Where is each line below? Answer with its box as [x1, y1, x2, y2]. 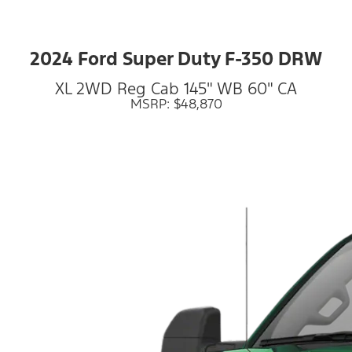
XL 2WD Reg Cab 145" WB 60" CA [55, 78, 297, 99]
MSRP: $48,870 [130, 94, 222, 112]
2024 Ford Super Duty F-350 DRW [30, 47, 322, 71]
